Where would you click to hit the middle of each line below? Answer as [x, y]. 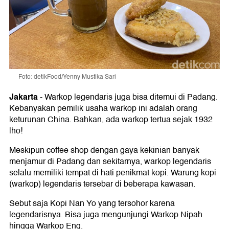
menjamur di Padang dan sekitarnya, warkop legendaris [110, 162]
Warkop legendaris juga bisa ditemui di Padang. [131, 97]
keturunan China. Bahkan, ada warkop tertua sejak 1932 [111, 120]
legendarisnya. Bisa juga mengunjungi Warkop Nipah [106, 215]
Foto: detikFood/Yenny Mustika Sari [67, 77]
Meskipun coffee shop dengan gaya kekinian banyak [104, 151]
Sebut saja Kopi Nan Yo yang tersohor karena [92, 204]
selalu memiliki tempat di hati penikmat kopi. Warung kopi [113, 173]
